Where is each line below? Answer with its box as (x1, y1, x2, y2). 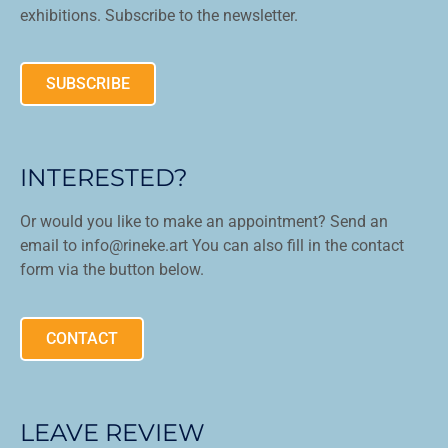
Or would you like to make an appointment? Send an (20, 212, 389, 232)
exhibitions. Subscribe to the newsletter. (20, 5, 299, 25)
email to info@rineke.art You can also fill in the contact (20, 236, 405, 256)
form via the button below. (20, 260, 205, 280)
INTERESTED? (20, 163, 189, 193)
